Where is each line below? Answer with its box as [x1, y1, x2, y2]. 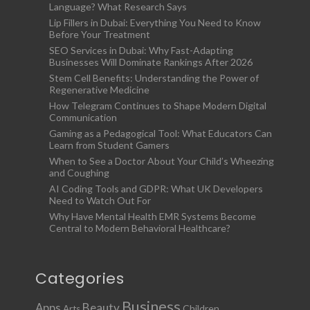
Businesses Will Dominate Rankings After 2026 [49, 56, 253, 68]
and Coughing [49, 167, 109, 179]
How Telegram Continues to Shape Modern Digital [49, 100, 266, 111]
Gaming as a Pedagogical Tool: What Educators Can [49, 127, 272, 139]
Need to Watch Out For [49, 194, 151, 206]
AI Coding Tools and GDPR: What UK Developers [49, 183, 263, 194]
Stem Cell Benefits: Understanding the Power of [49, 72, 259, 84]
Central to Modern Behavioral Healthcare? [49, 222, 230, 234]
